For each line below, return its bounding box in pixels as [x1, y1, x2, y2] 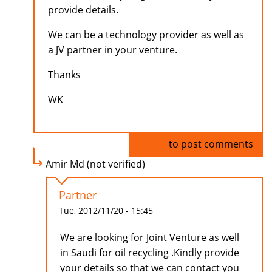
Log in [139, 137, 166, 151]
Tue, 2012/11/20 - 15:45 [59, 205, 153, 217]
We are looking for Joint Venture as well [60, 231, 239, 245]
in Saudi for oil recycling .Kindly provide [60, 246, 239, 260]
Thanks [48, 68, 81, 82]
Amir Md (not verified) [46, 157, 145, 171]
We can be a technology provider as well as [48, 28, 244, 42]
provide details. [48, 3, 118, 17]
